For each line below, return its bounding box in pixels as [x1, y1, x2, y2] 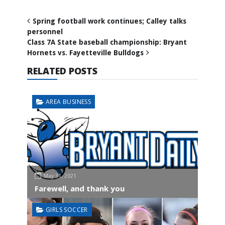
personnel [27, 27, 63, 36]
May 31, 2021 [44, 172, 76, 179]
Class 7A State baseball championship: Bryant [27, 38, 187, 46]
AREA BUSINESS [46, 97, 91, 106]
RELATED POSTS [27, 64, 97, 77]
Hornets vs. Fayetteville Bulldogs [27, 48, 144, 57]
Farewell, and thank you [35, 183, 125, 193]
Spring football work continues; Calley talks [33, 17, 186, 25]
